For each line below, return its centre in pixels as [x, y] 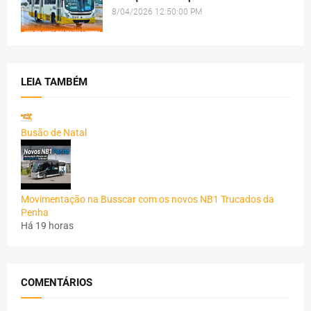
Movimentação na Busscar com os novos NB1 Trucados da [148, 199]
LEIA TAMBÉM [54, 82]
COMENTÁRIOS [57, 282]
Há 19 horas [47, 225]
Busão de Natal [54, 132]
